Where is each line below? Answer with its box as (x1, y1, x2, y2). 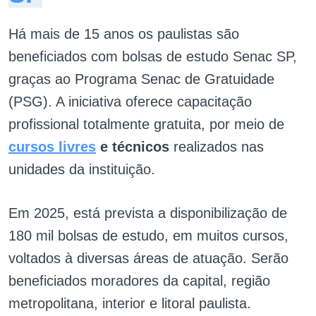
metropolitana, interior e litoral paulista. (8, 295, 251, 311)
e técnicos (96, 138, 169, 154)
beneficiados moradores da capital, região (8, 272, 270, 288)
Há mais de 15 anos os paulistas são (8, 25, 239, 42)
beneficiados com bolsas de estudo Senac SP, (8, 48, 297, 64)
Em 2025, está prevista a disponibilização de (8, 205, 287, 221)
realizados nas (169, 138, 264, 154)
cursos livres (8, 138, 96, 154)
